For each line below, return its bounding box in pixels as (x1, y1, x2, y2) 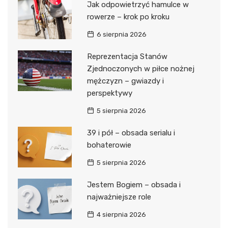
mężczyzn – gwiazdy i (87, 76, 164, 86)
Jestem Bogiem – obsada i (87, 180, 181, 190)
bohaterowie (87, 140, 131, 150)
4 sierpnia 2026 (96, 211, 146, 219)
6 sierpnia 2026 (96, 31, 147, 39)
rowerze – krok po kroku (87, 12, 169, 22)
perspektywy (87, 89, 132, 98)
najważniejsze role (87, 192, 151, 202)
